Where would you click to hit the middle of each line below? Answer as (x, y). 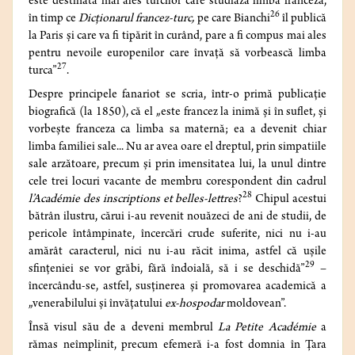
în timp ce (54, 19)
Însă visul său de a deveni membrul (124, 328)
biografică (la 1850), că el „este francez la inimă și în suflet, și (177, 113)
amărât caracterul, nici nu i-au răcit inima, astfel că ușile (177, 252)
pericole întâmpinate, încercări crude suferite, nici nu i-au (177, 235)
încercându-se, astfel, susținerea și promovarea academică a (177, 287)
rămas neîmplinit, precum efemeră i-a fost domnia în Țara (177, 346)
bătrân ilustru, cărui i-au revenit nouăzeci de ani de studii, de (177, 218)
